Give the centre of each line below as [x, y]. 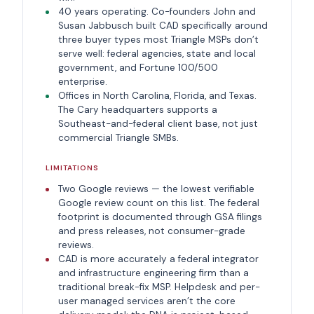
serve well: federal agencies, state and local [157, 53]
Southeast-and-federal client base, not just [158, 123]
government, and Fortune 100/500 [138, 67]
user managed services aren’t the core [146, 301]
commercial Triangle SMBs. [118, 137]
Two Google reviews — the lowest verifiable [156, 189]
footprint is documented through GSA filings [160, 217]
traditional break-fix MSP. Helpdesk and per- [159, 287]
